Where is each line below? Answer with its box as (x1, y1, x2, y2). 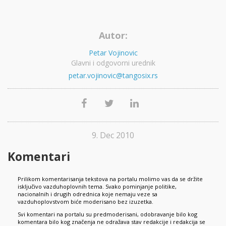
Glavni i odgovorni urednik (71, 58, 155, 68)
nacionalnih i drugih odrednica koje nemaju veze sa (18, 190, 157, 198)
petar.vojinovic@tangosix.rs (68, 70, 158, 80)
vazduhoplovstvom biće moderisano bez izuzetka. (18, 197, 153, 205)
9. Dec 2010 (92, 129, 134, 141)
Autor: (98, 29, 128, 41)
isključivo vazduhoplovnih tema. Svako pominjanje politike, (18, 182, 177, 190)
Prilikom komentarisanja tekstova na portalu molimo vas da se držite (18, 175, 203, 183)
